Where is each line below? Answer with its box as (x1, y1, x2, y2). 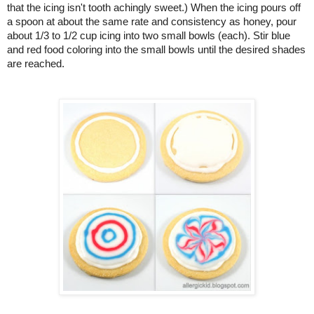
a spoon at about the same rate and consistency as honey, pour (7, 15, 296, 28)
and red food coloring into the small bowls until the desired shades (7, 43, 306, 56)
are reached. (7, 57, 64, 70)
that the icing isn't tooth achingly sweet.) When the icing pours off (7, 1, 301, 14)
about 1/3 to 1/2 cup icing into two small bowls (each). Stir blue (7, 29, 290, 42)
